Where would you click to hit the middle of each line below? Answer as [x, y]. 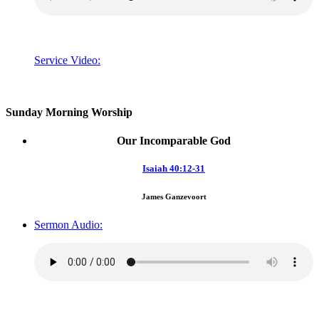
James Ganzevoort [174, 196]
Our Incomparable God [174, 140]
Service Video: [67, 61]
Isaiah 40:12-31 [174, 168]
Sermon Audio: [68, 224]
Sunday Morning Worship [69, 113]
